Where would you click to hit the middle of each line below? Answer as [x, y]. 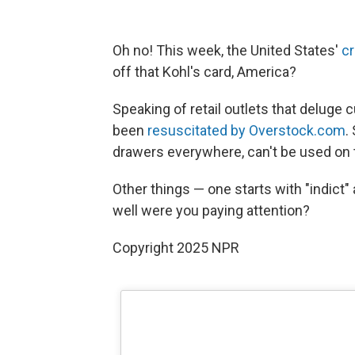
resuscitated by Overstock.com [246, 131]
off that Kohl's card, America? [204, 72]
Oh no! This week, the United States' [227, 51]
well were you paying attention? [211, 211]
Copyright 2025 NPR [176, 248]
